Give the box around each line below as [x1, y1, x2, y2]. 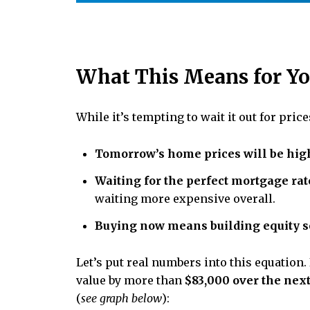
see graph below [81, 291, 162, 305]
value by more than [76, 273, 185, 287]
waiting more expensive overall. [94, 191, 275, 206]
